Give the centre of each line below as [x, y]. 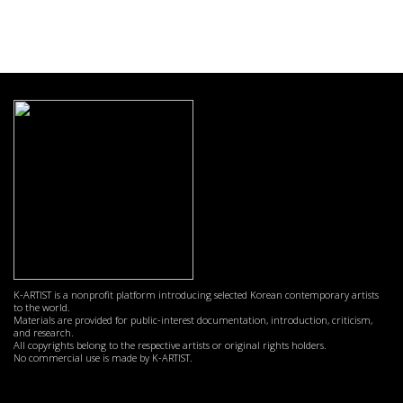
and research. [44, 333]
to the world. [42, 308]
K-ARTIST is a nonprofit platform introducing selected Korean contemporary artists [196, 295]
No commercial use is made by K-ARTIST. [103, 358]
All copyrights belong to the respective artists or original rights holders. [170, 345]
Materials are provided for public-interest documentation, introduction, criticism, [193, 320]
